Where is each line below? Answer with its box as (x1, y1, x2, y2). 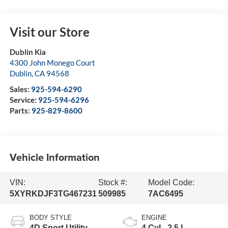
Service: (9, 95, 38, 105)
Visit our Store (9, 24, 90, 40)
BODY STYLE (29, 214, 72, 222)
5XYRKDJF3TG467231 (9, 189, 97, 198)
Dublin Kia (9, 47, 46, 57)
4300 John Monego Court (9, 58, 95, 68)
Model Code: (148, 178, 194, 187)
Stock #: (98, 178, 128, 187)
